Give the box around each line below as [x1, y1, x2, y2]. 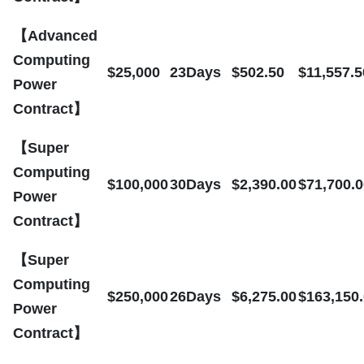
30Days [170, 175, 221, 193]
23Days [170, 63, 221, 80]
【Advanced [13, 27, 97, 44]
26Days [170, 288, 221, 305]
